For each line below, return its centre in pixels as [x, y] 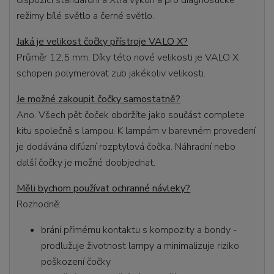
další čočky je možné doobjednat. [86, 162]
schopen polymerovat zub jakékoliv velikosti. [111, 73]
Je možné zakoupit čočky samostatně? [99, 99]
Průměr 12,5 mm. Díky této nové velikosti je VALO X [128, 57]
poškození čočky [76, 261]
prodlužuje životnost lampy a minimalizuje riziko [140, 246]
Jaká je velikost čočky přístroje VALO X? [102, 41]
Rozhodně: [39, 204]
